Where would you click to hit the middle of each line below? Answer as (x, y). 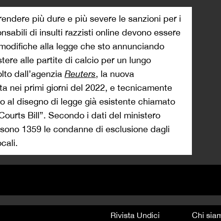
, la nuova (115, 74)
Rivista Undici (135, 215)
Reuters (80, 74)
